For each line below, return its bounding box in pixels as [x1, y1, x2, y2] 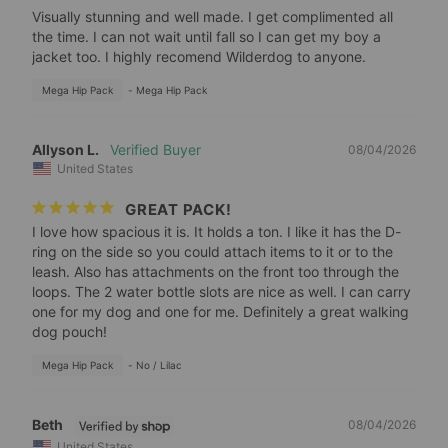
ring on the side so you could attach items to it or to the [32, 242, 393, 260]
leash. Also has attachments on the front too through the [32, 262, 399, 280]
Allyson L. [32, 140, 99, 158]
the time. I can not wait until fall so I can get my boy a [32, 27, 381, 45]
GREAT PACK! [125, 199, 232, 219]
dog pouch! [32, 322, 107, 340]
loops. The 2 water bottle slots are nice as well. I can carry [32, 282, 411, 300]
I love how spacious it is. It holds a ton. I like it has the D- [32, 222, 401, 240]
